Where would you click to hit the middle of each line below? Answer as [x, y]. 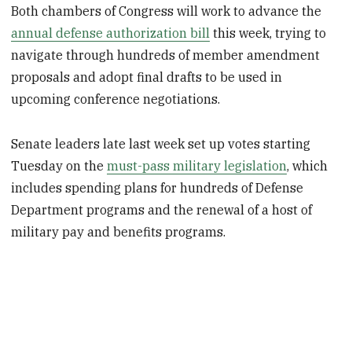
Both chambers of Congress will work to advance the [167, 11]
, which [308, 165]
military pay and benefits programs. [119, 231]
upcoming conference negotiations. [116, 99]
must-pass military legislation [197, 165]
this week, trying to [268, 33]
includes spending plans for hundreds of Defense [158, 187]
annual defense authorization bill [111, 33]
